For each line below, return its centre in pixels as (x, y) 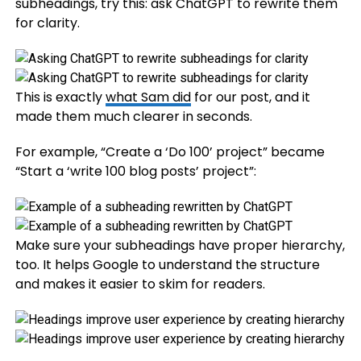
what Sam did (148, 97)
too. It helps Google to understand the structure (167, 265)
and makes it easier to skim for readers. (140, 284)
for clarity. (47, 23)
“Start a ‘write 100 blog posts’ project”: (135, 171)
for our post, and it (250, 97)
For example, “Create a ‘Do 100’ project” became (170, 152)
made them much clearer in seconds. (133, 116)
